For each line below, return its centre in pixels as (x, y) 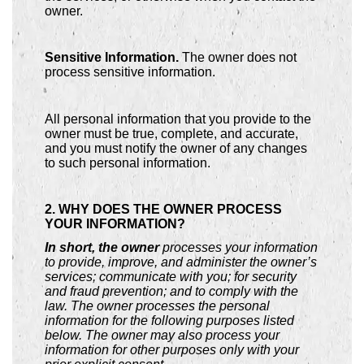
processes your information (240, 247)
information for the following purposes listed (169, 320)
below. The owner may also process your (162, 335)
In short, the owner (104, 247)
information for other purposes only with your (172, 349)
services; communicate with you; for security (171, 276)
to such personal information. (128, 162)
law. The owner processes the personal (157, 305)
